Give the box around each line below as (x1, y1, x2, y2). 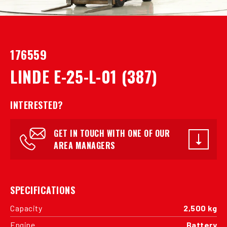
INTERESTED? (10, 98, 63, 111)
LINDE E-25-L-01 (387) (10, 64, 158, 88)
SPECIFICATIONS (10, 183, 75, 197)
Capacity (10, 203, 42, 213)
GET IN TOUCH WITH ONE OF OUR (54, 127, 170, 139)
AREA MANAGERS (54, 139, 116, 152)
